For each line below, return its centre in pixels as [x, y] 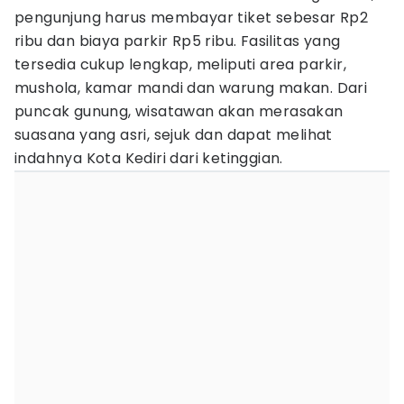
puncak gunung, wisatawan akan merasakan [179, 111]
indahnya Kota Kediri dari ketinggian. [149, 158]
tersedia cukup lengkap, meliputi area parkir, [180, 64]
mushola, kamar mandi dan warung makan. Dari [191, 88]
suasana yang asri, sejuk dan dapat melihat [174, 135]
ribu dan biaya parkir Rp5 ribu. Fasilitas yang [178, 41]
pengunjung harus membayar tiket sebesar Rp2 [192, 18]
